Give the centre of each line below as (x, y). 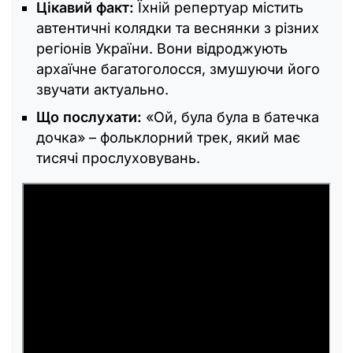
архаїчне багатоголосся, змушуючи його (178, 69)
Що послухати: (91, 117)
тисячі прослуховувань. (118, 158)
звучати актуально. (102, 90)
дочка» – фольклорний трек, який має (168, 138)
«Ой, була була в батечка (232, 117)
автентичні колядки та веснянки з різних (178, 28)
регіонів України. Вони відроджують (162, 49)
